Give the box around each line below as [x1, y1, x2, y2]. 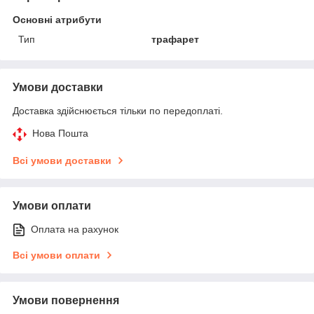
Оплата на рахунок [31, 223, 118, 235]
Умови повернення [13, 294, 119, 306]
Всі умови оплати [13, 249, 100, 261]
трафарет [151, 33, 200, 45]
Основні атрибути [13, 13, 102, 25]
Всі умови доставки [13, 154, 111, 166]
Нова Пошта [32, 127, 88, 139]
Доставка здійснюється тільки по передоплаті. [13, 104, 223, 116]
